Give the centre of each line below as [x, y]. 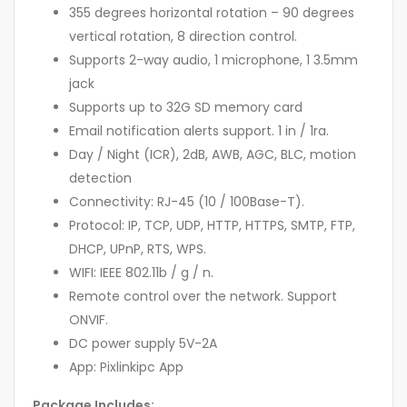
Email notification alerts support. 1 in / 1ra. [199, 131]
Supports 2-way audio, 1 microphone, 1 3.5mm [213, 60]
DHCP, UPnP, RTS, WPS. [138, 249]
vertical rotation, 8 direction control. [183, 37]
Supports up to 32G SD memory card [186, 108]
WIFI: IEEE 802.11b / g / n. [141, 273]
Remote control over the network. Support [203, 297]
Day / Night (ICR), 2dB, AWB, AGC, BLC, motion [213, 155]
